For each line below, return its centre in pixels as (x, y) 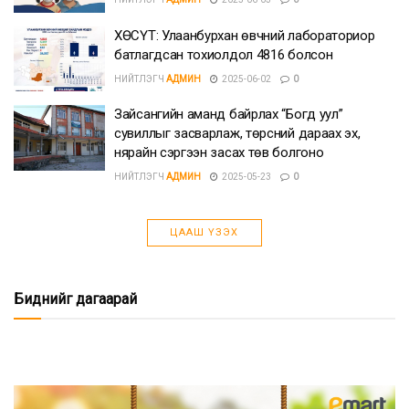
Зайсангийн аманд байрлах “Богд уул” (229, 114)
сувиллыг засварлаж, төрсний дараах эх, (237, 133)
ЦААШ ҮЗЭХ (204, 232)
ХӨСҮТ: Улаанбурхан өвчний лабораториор (245, 35)
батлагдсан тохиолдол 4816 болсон (224, 54)
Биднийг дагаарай (75, 299)
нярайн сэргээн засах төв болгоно (219, 152)
